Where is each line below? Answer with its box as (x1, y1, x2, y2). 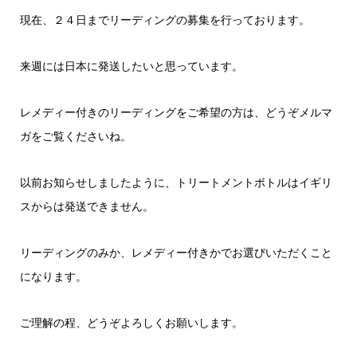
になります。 (19, 270, 87, 283)
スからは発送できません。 (19, 200, 154, 213)
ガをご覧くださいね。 (19, 130, 131, 143)
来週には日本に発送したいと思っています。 (19, 60, 243, 73)
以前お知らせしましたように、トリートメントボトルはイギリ (19, 176, 332, 189)
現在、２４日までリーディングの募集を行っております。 (19, 14, 310, 26)
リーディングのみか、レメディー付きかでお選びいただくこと (19, 246, 332, 259)
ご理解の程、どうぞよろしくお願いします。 (19, 316, 243, 329)
